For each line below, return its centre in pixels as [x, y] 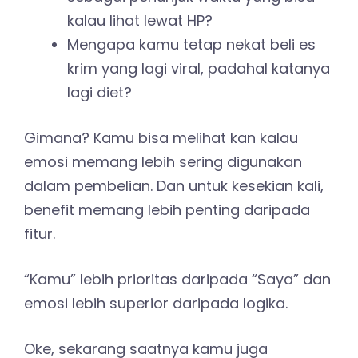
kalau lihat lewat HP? [140, 20]
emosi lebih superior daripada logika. [156, 303]
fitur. [40, 233]
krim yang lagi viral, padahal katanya [199, 68]
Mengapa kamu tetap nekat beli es [191, 44]
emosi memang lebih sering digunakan [163, 161]
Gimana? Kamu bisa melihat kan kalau [161, 137]
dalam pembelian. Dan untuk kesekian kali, [174, 185]
